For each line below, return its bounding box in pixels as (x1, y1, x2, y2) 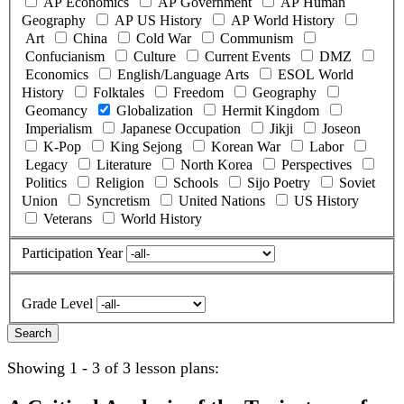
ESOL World (274, 66, 353, 82)
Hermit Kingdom (218, 102, 323, 118)
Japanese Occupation (117, 120, 244, 136)
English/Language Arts (114, 66, 252, 82)
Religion (92, 174, 148, 190)
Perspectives (278, 156, 355, 172)
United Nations (175, 192, 269, 208)
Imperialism (22, 120, 96, 136)
